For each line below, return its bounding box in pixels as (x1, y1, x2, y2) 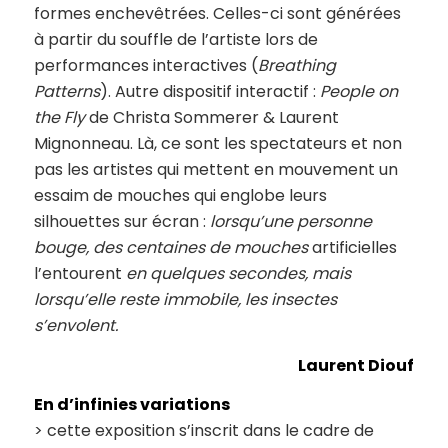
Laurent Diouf (298, 353, 415, 377)
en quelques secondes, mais (125, 262, 351, 286)
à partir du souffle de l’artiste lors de (33, 28, 318, 52)
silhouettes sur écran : (33, 210, 210, 234)
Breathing (257, 54, 336, 78)
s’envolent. (33, 314, 118, 338)
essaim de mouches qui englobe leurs (33, 184, 327, 208)
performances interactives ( (33, 54, 258, 78)
